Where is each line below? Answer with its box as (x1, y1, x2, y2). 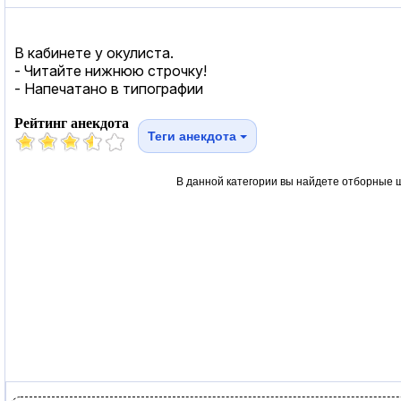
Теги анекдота (148, 128, 240, 143)
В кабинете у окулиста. (14, 43, 174, 62)
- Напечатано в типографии (14, 79, 203, 98)
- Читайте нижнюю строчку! (14, 61, 207, 80)
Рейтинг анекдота (14, 115, 129, 131)
